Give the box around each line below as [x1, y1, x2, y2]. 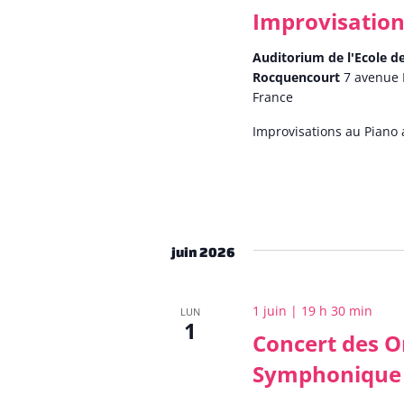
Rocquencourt [252, 69, 344, 87]
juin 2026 [171, 243, 236, 260]
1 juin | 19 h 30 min [252, 301, 373, 319]
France [252, 88, 294, 106]
